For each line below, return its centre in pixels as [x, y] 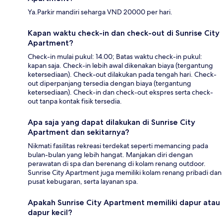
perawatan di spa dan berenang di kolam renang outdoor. [117, 164]
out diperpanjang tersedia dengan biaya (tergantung [110, 83]
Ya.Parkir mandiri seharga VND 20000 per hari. [100, 12]
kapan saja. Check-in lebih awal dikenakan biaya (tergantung [120, 66]
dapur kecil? [50, 213]
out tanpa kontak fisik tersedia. [75, 101]
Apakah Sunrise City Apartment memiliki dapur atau [124, 203]
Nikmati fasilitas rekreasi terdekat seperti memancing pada [118, 146]
